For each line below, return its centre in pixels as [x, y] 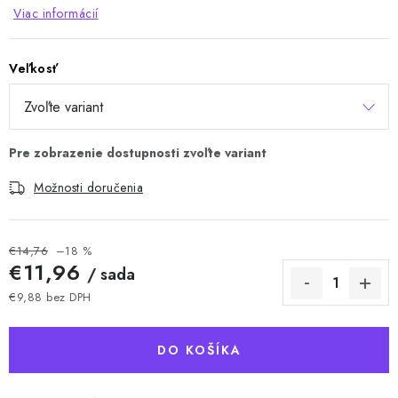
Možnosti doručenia [88, 187]
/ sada [111, 275]
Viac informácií [56, 13]
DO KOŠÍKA [199, 350]
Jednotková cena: [55, 314]
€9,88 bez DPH [50, 297]
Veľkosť [34, 68]
